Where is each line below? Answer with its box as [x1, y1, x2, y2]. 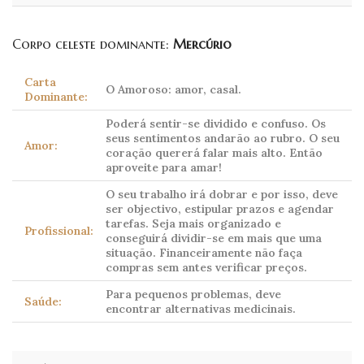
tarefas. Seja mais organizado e [106, 216, 281, 232]
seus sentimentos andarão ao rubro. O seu [106, 131, 340, 146]
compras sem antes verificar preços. [106, 260, 307, 275]
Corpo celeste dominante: [12, 36, 173, 53]
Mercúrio [173, 36, 232, 53]
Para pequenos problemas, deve [106, 287, 281, 302]
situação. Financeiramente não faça [106, 245, 302, 261]
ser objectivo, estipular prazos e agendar [106, 201, 334, 217]
